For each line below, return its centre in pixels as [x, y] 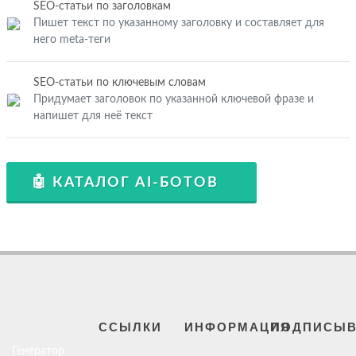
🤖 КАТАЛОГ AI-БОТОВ [125, 183]
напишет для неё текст [93, 116]
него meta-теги [72, 40]
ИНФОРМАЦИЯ [238, 327]
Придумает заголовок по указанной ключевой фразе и [174, 99]
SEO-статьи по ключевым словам [120, 83]
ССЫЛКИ [130, 327]
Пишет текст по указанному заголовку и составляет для [179, 23]
